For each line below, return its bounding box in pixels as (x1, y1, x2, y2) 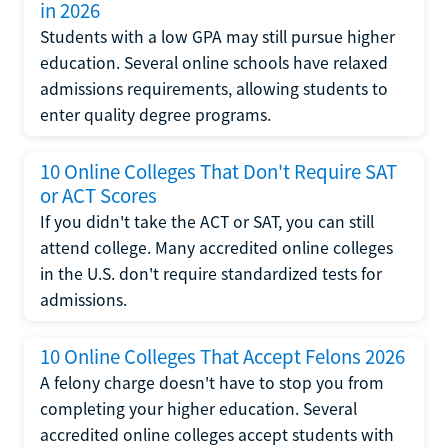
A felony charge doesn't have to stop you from (40, 371, 384, 394)
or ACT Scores (40, 182, 157, 209)
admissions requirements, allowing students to (40, 77, 388, 100)
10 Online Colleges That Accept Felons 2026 (40, 343, 405, 370)
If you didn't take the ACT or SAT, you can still (40, 210, 374, 233)
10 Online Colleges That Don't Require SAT (40, 158, 397, 185)
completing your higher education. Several (40, 397, 357, 420)
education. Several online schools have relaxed (40, 51, 388, 74)
